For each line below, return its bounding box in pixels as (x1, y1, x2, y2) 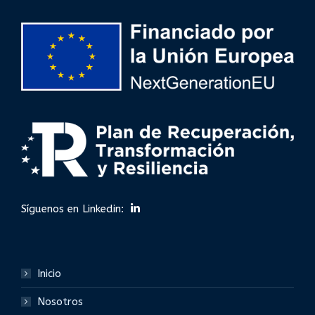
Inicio (37, 267, 61, 281)
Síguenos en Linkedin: (21, 202, 124, 216)
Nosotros (37, 295, 83, 309)
